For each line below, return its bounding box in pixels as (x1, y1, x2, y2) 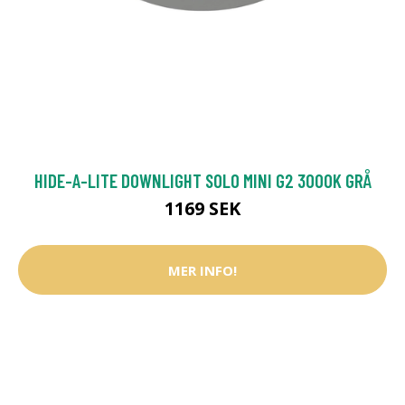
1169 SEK (165, 196, 240, 221)
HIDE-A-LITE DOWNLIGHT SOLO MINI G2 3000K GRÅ (33, 169, 372, 193)
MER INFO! (168, 260, 237, 279)
